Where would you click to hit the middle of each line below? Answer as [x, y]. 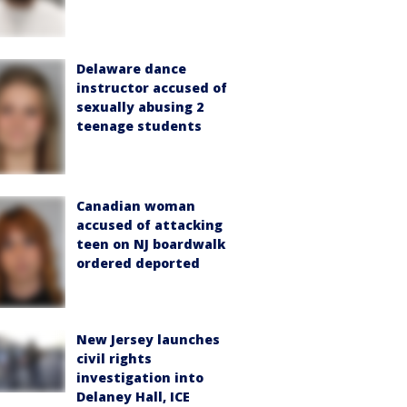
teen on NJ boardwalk [151, 244]
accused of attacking [149, 225]
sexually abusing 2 [140, 107]
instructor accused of [152, 88]
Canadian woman [136, 206]
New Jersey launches [148, 340]
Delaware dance [131, 69]
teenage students [139, 126]
